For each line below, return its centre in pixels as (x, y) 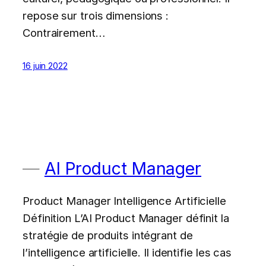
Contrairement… (64, 32)
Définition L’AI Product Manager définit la (126, 218)
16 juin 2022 (45, 65)
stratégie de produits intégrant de (108, 235)
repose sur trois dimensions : (96, 15)
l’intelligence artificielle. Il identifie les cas (127, 252)
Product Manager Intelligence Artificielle (124, 200)
